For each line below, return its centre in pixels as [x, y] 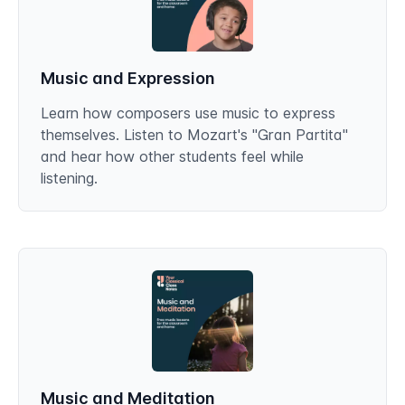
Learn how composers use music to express [188, 113]
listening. [69, 178]
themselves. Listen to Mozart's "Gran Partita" [194, 135]
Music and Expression [128, 78]
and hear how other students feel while [172, 156]
